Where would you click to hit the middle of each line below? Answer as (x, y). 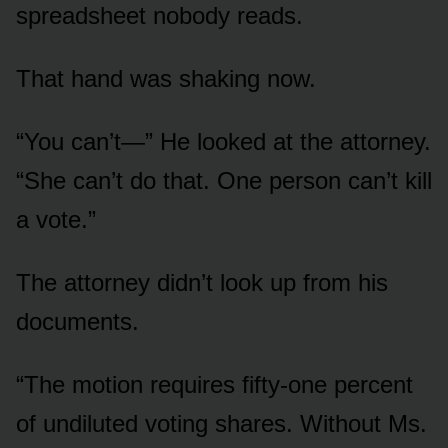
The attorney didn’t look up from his (202, 282)
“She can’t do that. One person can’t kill (224, 180)
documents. (77, 321)
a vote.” (56, 219)
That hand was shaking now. (166, 78)
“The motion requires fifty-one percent (214, 384)
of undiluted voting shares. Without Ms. (221, 423)
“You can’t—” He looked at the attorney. (223, 141)
